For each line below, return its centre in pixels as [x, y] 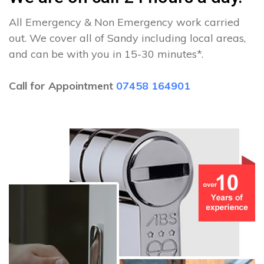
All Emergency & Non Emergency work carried [124, 22]
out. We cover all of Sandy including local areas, [127, 38]
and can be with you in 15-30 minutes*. [106, 54]
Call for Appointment [62, 86]
